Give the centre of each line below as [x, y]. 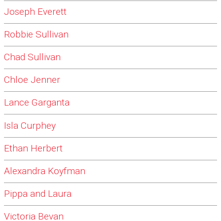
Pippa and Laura [38, 194]
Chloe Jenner [32, 80]
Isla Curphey [30, 126]
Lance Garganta [37, 103]
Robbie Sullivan [36, 35]
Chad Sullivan [32, 57]
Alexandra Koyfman [45, 171]
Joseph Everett [35, 12]
